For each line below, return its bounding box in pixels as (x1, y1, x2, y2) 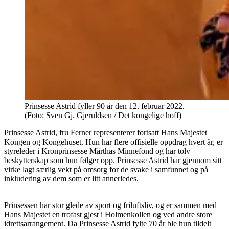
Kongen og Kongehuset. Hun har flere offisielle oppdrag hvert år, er (4, 137, 223, 146)
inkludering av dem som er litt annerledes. (4, 174, 139, 183)
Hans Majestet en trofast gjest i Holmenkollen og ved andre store (4, 210, 212, 219)
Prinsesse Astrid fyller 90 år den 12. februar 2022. (25, 101, 185, 110)
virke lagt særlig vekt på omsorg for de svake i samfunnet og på (4, 165, 208, 174)
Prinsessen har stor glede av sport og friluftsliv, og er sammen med (4, 200, 217, 210)
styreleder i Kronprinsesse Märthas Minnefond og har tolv (4, 146, 190, 155)
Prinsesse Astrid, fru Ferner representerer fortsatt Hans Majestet (4, 128, 207, 137)
